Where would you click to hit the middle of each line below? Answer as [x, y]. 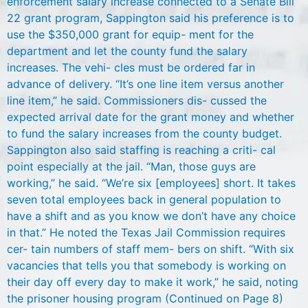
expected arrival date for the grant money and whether [151, 117]
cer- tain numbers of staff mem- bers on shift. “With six [151, 249]
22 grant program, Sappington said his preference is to [151, 18]
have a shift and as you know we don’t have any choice [151, 216]
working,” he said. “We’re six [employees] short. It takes [151, 183]
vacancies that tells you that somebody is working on [146, 266]
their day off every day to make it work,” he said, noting [153, 282]
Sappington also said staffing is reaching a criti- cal [141, 150]
